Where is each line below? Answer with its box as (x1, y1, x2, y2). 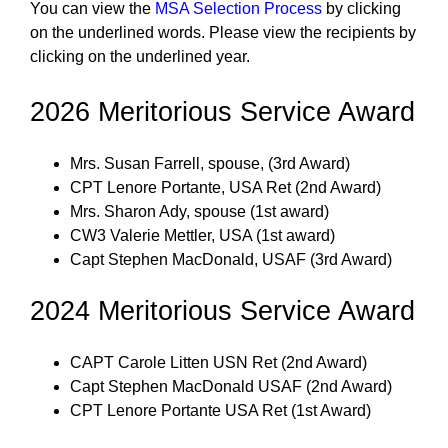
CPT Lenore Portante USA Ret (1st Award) (70, 402, 371, 419)
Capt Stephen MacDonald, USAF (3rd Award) (70, 251, 392, 268)
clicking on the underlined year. (30, 48, 250, 65)
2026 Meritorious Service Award (30, 97, 415, 127)
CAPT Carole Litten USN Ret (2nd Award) (70, 354, 367, 371)
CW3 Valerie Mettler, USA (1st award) (70, 227, 335, 244)
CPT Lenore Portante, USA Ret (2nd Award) (70, 179, 381, 196)
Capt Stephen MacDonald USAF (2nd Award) (70, 378, 392, 395)
